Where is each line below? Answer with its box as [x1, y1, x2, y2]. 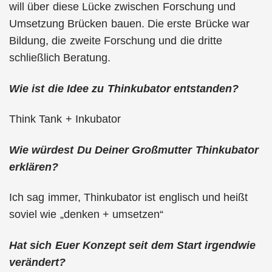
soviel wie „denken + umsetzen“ [9, 208, 164, 220]
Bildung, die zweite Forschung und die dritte [9, 35, 222, 47]
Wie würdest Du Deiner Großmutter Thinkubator [9, 143, 259, 156]
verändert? [9, 256, 66, 268]
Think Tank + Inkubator [9, 113, 121, 125]
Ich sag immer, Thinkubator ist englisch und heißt [9, 191, 248, 203]
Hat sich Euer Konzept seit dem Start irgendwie [9, 239, 256, 251]
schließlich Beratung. [9, 52, 111, 64]
